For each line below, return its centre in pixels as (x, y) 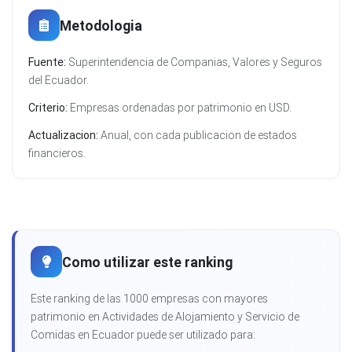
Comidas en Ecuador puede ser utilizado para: (143, 335)
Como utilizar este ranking (147, 262)
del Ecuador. (59, 81)
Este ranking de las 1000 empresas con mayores (149, 299)
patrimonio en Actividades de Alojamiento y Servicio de (165, 317)
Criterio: (48, 108)
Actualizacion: (63, 136)
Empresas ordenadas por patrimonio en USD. (180, 108)
